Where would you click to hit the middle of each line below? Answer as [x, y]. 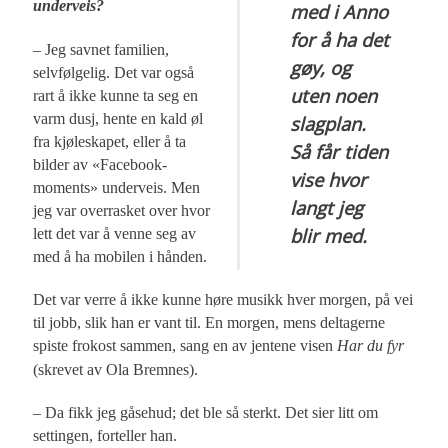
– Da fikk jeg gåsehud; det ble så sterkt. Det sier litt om [206, 412]
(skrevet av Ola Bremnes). [116, 369]
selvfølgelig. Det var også [114, 72]
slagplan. [328, 123]
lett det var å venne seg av [115, 233]
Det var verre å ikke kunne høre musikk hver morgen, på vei [223, 299]
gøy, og [321, 67]
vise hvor [329, 179]
